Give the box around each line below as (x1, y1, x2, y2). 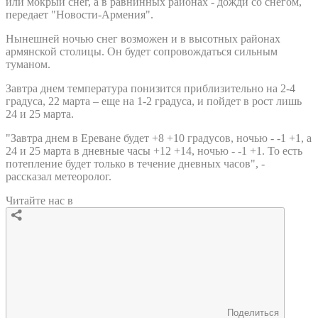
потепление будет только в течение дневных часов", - (6, 157, 265, 170)
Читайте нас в (6, 194, 73, 207)
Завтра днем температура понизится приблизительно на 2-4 (6, 82, 295, 94)
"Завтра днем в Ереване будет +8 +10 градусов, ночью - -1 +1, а (6, 131, 312, 144)
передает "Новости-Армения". (6, 8, 153, 21)
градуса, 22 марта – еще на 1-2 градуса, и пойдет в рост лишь (6, 94, 302, 107)
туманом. (6, 57, 50, 70)
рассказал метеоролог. (6, 170, 111, 182)
